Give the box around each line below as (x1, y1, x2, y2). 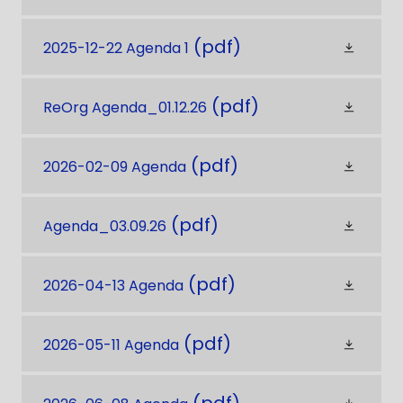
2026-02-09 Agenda (43, 157, 186, 177)
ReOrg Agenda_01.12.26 (43, 97, 207, 118)
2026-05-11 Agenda (43, 335, 179, 355)
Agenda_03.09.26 (43, 216, 166, 237)
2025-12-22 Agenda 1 (43, 38, 189, 58)
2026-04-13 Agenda (43, 275, 184, 296)
